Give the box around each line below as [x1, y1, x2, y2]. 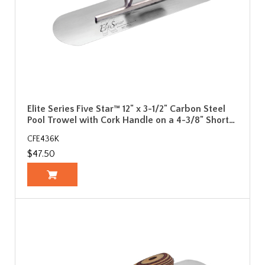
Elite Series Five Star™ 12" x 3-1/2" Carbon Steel [27, 103, 225, 114]
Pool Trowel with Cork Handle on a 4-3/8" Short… [27, 114, 235, 125]
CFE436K [27, 134, 59, 144]
